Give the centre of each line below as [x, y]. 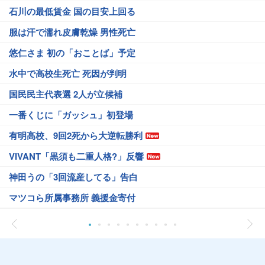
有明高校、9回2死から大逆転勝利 [76, 135]
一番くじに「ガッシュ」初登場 [71, 115]
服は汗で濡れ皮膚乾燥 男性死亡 [72, 32]
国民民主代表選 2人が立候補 [66, 94]
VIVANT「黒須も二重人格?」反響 [76, 156]
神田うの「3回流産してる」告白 [73, 177]
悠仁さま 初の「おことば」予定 [72, 53]
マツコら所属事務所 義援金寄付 [72, 198]
